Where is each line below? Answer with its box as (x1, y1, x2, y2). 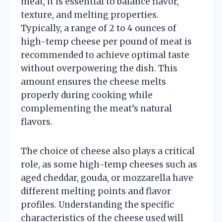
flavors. (21, 116, 53, 127)
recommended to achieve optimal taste (21, 49, 189, 60)
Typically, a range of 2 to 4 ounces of (21, 22, 176, 34)
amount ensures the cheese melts (21, 76, 166, 87)
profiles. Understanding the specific (21, 199, 174, 210)
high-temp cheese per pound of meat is (21, 36, 192, 47)
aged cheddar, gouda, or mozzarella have (21, 172, 193, 183)
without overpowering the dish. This (21, 62, 177, 74)
